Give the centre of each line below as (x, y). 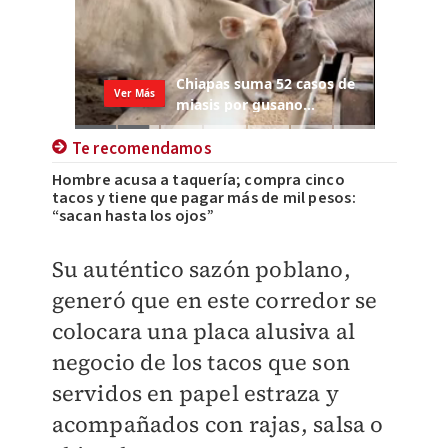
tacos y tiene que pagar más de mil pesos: (203, 197)
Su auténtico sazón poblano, (201, 268)
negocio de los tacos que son (201, 361)
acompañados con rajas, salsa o (217, 423)
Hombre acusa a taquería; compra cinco (198, 179)
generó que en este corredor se (214, 299)
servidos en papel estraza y (195, 392)
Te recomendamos (141, 148)
